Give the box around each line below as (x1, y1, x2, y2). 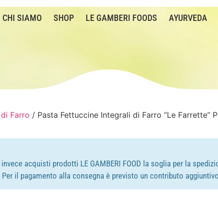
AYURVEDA (169, 13, 207, 23)
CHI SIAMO (2, 13, 42, 23)
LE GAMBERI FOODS (86, 13, 157, 23)
